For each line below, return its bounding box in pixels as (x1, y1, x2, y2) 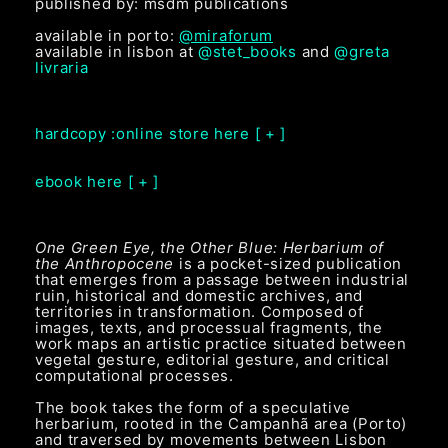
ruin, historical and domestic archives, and (34, 285, 364, 305)
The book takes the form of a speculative (34, 398, 351, 418)
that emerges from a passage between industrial (34, 269, 410, 289)
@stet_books (198, 42, 297, 62)
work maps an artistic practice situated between (34, 333, 407, 353)
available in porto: (34, 26, 175, 46)
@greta (334, 42, 390, 62)
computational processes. (34, 365, 234, 385)
